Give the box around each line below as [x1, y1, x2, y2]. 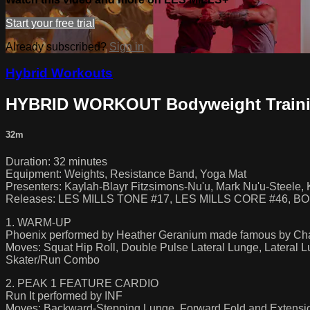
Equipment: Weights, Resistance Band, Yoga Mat [6, 167, 246, 180]
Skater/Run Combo [6, 253, 100, 266]
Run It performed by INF [6, 289, 122, 302]
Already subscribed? [6, 40, 109, 53]
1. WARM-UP [6, 216, 71, 228]
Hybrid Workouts [6, 66, 113, 81]
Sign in [109, 40, 144, 53]
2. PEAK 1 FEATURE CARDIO [6, 277, 158, 289]
